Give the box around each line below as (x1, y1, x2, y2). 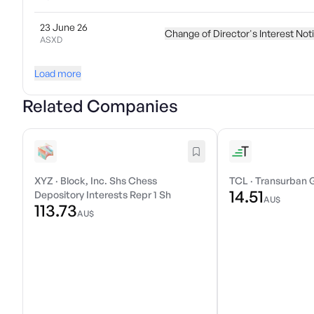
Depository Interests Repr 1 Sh (34, 189, 171, 200)
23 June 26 (40, 21, 88, 33)
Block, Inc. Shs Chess (60, 175, 157, 186)
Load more (34, 67, 81, 79)
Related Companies (22, 95, 178, 116)
